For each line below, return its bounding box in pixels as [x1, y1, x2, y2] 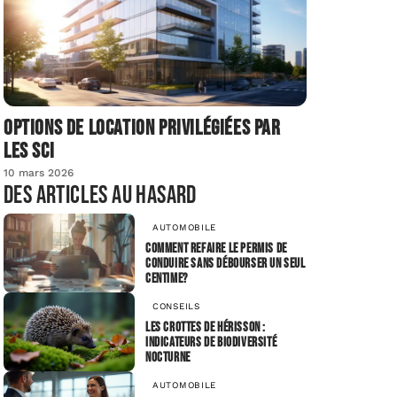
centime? [145, 269, 188, 287]
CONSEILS [152, 300, 200, 311]
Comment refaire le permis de [145, 239, 287, 257]
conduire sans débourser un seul [145, 254, 306, 272]
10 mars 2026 [4, 167, 74, 180]
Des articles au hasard [4, 181, 197, 211]
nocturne [145, 348, 191, 366]
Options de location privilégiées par [4, 115, 281, 142]
